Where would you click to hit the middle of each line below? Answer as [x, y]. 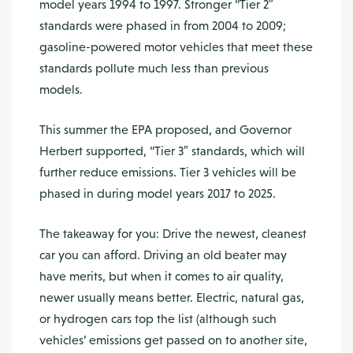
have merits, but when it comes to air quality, [162, 276]
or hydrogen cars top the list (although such [158, 319]
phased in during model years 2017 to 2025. [158, 193]
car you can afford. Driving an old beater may [163, 255]
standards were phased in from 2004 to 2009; [163, 26]
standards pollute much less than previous [154, 68]
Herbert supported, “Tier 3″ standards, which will [172, 151]
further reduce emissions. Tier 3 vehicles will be [168, 172]
